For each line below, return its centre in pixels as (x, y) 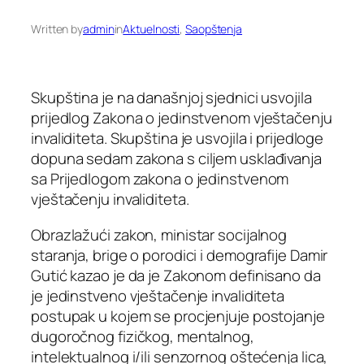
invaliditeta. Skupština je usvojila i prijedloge (178, 139)
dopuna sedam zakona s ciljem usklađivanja (176, 159)
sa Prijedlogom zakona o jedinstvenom (160, 179)
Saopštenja (214, 28)
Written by (57, 28)
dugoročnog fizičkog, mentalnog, (143, 336)
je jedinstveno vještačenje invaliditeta (158, 295)
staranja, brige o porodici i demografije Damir (180, 255)
